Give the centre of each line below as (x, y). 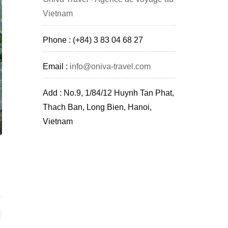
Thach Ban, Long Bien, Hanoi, (97, 107)
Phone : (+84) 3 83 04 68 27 (93, 40)
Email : (56, 67)
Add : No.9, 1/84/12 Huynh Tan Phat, (108, 93)
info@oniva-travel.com (110, 67)
